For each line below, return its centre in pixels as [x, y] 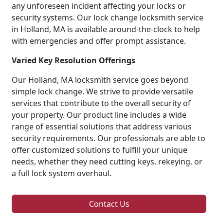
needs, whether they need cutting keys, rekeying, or [107, 161]
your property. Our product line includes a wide [99, 115]
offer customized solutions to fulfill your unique [100, 150]
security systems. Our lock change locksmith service [108, 17]
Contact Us [109, 204]
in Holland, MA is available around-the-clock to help [106, 29]
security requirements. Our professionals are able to [109, 138]
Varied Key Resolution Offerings [73, 60]
